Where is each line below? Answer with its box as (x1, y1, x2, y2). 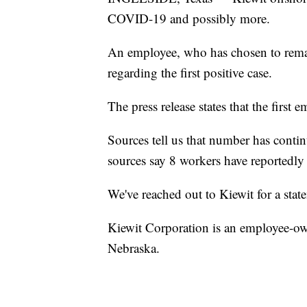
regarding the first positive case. (108, 64, 272, 82)
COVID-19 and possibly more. (108, 10, 270, 27)
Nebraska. (108, 239, 160, 257)
